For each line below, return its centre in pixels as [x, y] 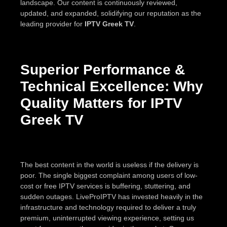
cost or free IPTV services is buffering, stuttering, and [105, 186]
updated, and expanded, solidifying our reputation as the [111, 13]
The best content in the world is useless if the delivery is [109, 164]
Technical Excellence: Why [112, 86]
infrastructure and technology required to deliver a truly [108, 207]
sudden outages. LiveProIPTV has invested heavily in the [111, 196]
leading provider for [52, 24]
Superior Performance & [103, 69]
